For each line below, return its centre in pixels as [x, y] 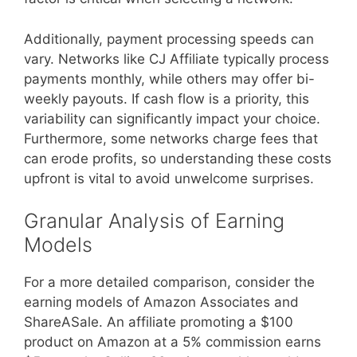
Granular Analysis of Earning [154, 221]
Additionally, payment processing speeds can [169, 39]
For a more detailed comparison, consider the [169, 282]
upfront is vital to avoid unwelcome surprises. [169, 178]
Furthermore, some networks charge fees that [171, 138]
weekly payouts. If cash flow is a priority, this [167, 98]
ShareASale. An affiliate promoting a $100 [159, 322]
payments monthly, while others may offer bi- [169, 78]
